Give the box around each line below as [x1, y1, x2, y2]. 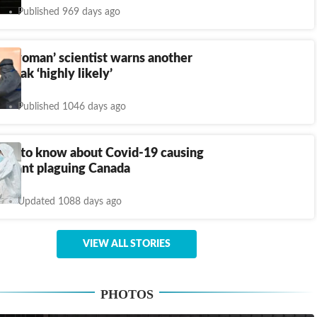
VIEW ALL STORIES [83, 239, 171, 249]
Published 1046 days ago [18, 101, 126, 112]
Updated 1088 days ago [18, 196, 122, 207]
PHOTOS [100, 287, 154, 301]
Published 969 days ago [18, 6, 120, 17]
